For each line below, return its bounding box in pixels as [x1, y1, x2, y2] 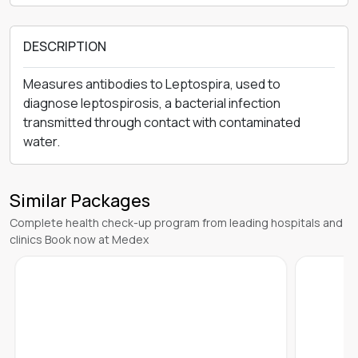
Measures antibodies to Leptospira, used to [23, 75, 280, 93]
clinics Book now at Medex [10, 232, 149, 247]
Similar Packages [10, 189, 150, 213]
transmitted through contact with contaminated [23, 113, 300, 131]
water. [23, 133, 60, 150]
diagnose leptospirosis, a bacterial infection [23, 94, 280, 112]
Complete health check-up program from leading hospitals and [10, 215, 343, 230]
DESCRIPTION [23, 38, 106, 55]
